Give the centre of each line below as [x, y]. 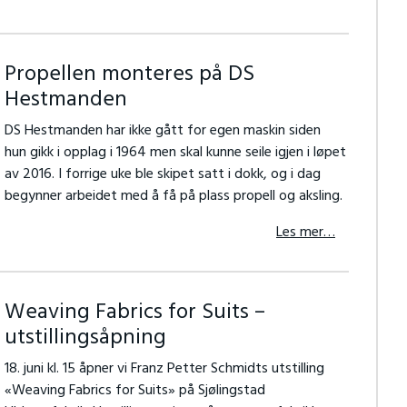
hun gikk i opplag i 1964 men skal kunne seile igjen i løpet [175, 153]
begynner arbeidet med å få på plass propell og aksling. [173, 196]
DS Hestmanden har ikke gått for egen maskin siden [162, 131]
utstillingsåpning [85, 338]
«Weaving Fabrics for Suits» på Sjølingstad [134, 391]
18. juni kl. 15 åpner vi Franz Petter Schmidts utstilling [164, 369]
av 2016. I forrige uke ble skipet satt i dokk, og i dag [162, 174]
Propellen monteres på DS [129, 74]
